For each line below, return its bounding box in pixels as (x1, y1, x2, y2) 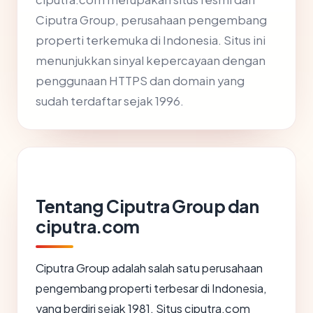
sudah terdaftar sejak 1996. (36, 94, 184, 109)
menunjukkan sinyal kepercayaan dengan (36, 53, 265, 68)
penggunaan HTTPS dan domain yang (36, 73, 245, 89)
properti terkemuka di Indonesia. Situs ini (36, 33, 265, 48)
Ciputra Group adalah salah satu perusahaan (36, 261, 263, 276)
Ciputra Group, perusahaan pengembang (36, 13, 267, 28)
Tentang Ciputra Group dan (36, 195, 259, 218)
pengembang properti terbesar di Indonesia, (36, 281, 267, 296)
